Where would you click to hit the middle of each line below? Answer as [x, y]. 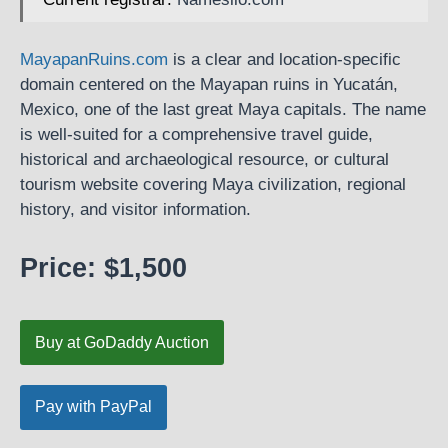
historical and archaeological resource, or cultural [204, 159]
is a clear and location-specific [284, 59]
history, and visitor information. [135, 209]
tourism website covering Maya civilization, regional [213, 184]
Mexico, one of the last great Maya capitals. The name [223, 109]
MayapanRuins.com [94, 59]
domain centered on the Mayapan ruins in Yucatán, [209, 84]
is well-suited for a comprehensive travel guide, [196, 134]
